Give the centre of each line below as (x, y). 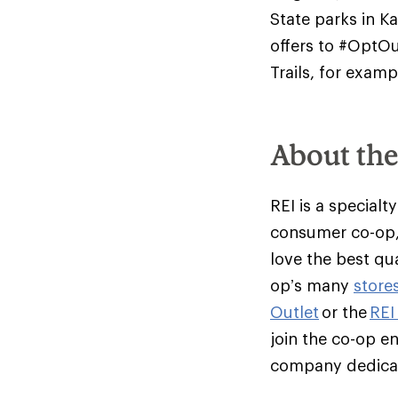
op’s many (312, 285)
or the (344, 312)
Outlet (295, 312)
